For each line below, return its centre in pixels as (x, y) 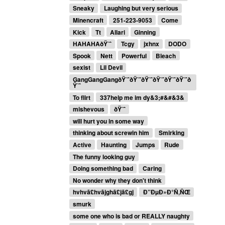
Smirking (171, 133)
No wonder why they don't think (118, 180)
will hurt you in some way (109, 121)
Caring (152, 168)
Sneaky (84, 8)
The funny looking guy (104, 156)
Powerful (134, 55)
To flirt (82, 97)
